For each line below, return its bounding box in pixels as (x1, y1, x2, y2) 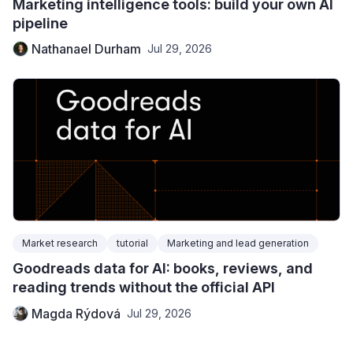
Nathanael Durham (32, 41, 141, 58)
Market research (22, 236, 98, 249)
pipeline (13, 14, 68, 32)
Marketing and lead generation (167, 236, 309, 249)
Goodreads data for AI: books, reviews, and (13, 259, 313, 277)
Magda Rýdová (32, 305, 121, 321)
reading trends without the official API (13, 278, 275, 295)
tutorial (117, 236, 148, 249)
